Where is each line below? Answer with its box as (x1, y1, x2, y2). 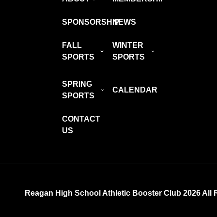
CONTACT (62, 115, 100, 124)
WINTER (112, 41, 143, 50)
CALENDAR (112, 86, 157, 94)
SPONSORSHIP (62, 18, 120, 27)
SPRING (62, 80, 92, 89)
